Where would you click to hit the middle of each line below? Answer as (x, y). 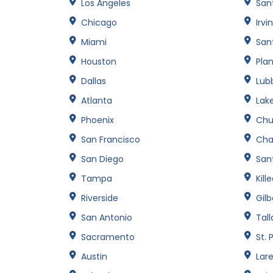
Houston (99, 61)
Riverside (100, 198)
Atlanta (97, 100)
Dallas (94, 81)
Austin (94, 256)
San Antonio (107, 217)
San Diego (102, 159)
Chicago (99, 22)
